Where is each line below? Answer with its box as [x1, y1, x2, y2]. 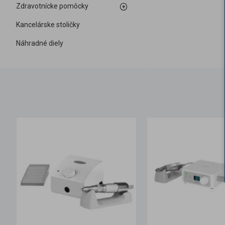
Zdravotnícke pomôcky [16, 2, 88, 10]
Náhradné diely [16, 39, 63, 47]
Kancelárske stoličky [16, 21, 80, 29]
